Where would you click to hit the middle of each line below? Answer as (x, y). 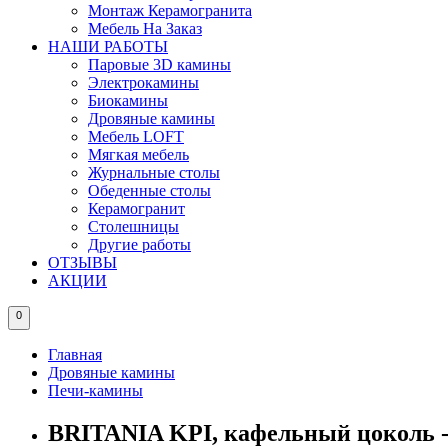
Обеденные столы (149, 190)
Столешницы (133, 226)
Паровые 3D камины (159, 64)
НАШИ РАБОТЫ (108, 46)
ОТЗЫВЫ (82, 262)
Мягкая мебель (138, 154)
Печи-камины (95, 390)
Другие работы (139, 244)
